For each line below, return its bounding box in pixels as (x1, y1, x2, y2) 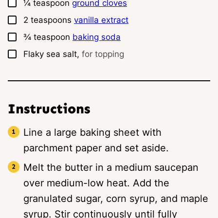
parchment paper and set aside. (23, 142, 169, 154)
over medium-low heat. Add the (23, 177, 169, 189)
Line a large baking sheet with (23, 126, 162, 138)
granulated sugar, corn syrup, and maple (23, 192, 208, 204)
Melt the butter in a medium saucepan (23, 161, 199, 173)
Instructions (8, 100, 94, 117)
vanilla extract (74, 15, 128, 25)
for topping (82, 49, 124, 59)
